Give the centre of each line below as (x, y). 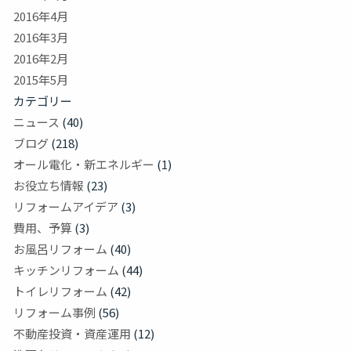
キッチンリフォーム (66, 270)
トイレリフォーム (60, 291)
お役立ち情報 (49, 186)
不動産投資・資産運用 (72, 334)
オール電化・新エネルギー (84, 165)
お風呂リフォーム (60, 249)
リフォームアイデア (66, 207)
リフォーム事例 (54, 313)
